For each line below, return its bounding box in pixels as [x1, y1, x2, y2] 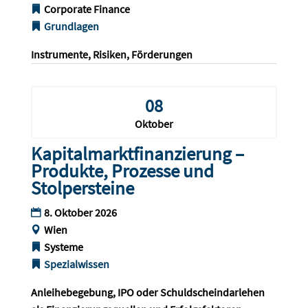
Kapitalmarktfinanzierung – [30, 142, 244, 166]
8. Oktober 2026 [43, 206, 117, 220]
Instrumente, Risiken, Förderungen [30, 47, 192, 62]
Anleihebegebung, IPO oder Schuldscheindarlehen [30, 285, 267, 300]
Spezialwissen [43, 257, 109, 272]
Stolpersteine [30, 176, 134, 200]
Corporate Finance [43, 2, 130, 16]
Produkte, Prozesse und [30, 159, 214, 183]
